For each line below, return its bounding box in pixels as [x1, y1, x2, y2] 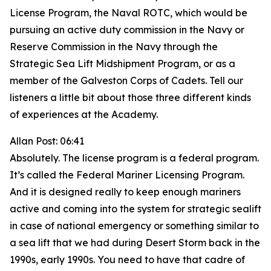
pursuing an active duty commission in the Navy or [10, 24, 244, 36]
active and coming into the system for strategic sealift [10, 203, 261, 215]
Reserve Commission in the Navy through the [10, 41, 218, 53]
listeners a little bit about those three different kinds [10, 91, 251, 103]
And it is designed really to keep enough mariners [10, 186, 241, 198]
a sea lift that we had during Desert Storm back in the [10, 237, 260, 249]
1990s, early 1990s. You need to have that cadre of [10, 253, 245, 266]
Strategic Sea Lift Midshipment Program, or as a [10, 57, 235, 70]
